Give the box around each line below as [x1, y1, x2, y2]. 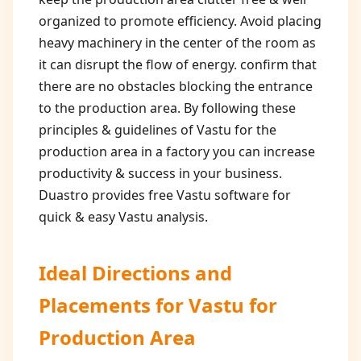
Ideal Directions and [39, 259, 232, 286]
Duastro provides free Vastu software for [39, 186, 291, 204]
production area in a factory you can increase [39, 143, 315, 160]
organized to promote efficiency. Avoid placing [39, 12, 322, 30]
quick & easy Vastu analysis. [39, 208, 208, 226]
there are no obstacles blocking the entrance [39, 77, 313, 95]
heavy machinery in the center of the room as [39, 34, 316, 52]
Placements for [39, 292, 189, 318]
